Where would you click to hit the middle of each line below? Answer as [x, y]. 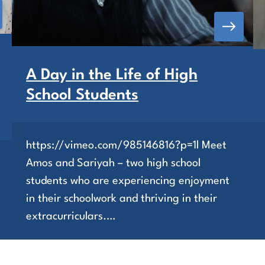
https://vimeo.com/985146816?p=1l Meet [127, 145]
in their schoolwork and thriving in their [122, 198]
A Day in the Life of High [112, 75]
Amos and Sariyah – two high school [114, 163]
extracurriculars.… [71, 216]
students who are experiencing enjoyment [128, 181]
